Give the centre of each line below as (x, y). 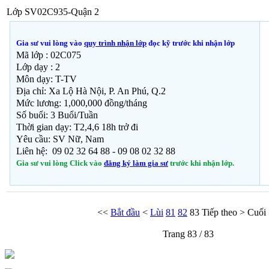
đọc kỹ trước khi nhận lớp (191, 43)
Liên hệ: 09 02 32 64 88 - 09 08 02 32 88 (96, 151)
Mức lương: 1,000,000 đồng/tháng (82, 103)
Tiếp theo (219, 213)
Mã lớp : (33, 55)
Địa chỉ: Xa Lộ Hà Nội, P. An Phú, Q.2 (91, 91)
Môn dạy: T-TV (47, 79)
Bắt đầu (125, 213)
